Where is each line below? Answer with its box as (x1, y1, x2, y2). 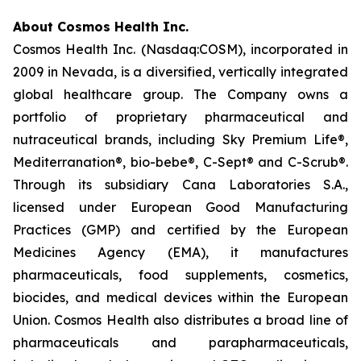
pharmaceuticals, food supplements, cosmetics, (13, 267, 348, 283)
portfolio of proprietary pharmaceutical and (13, 109, 348, 125)
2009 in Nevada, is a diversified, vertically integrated (13, 64, 348, 80)
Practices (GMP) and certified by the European (13, 222, 348, 238)
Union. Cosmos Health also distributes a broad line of (13, 312, 348, 328)
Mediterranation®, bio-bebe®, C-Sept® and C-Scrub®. (13, 154, 348, 170)
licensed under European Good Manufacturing (13, 199, 348, 215)
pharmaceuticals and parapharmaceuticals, (13, 334, 348, 351)
